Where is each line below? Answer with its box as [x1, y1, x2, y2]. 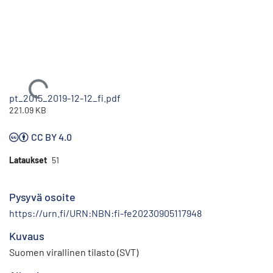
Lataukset [9, 154, 47, 165]
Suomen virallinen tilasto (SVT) [9, 246, 138, 258]
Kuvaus [9, 229, 44, 243]
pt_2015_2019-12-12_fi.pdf [9, 91, 121, 104]
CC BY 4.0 [31, 130, 72, 143]
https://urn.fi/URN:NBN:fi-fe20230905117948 [9, 207, 202, 219]
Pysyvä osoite [9, 190, 76, 204]
